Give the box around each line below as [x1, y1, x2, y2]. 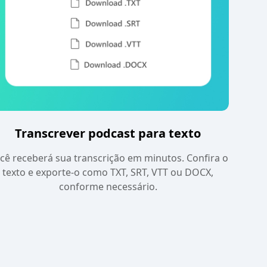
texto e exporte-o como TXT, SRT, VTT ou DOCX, [2, 165, 214, 179]
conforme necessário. [58, 179, 157, 193]
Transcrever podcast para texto [15, 125, 201, 141]
